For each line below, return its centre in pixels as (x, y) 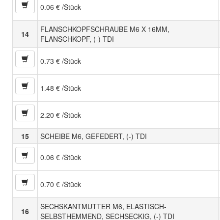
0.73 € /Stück (61, 61)
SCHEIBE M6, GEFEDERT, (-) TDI (94, 136)
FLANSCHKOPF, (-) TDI (77, 39)
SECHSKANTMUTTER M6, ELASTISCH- (103, 206)
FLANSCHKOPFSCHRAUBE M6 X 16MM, (105, 29)
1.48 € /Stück (61, 88)
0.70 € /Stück (61, 184)
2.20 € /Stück (61, 115)
